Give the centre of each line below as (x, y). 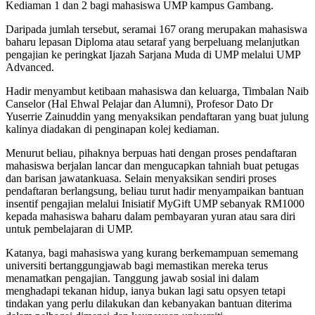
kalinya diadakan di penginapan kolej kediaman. (112, 129)
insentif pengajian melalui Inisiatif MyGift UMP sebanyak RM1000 (155, 203)
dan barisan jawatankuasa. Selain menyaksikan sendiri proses (141, 178)
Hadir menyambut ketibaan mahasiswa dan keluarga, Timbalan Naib (157, 91)
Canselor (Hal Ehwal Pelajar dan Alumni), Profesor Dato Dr (139, 103)
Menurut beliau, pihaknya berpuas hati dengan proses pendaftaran (151, 153)
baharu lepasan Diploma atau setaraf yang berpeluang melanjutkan (153, 41)
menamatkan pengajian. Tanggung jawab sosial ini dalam (132, 278)
